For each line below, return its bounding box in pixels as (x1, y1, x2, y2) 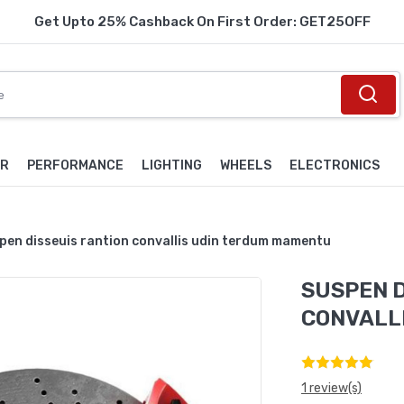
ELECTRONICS (289, 157, 380, 173)
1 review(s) (301, 381, 362, 396)
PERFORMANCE (27, 157, 124, 173)
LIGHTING (142, 157, 202, 173)
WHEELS (220, 157, 271, 173)
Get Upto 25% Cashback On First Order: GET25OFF (33, 14, 371, 30)
